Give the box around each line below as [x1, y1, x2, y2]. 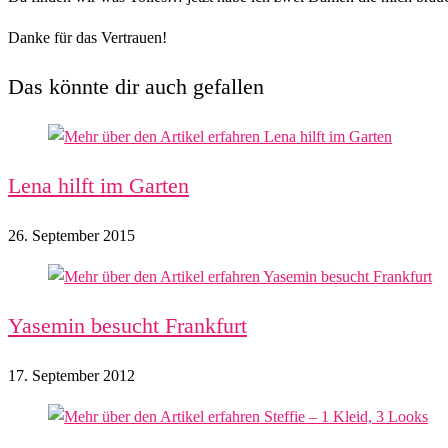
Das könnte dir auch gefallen [8, 73, 264, 99]
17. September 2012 [8, 366, 135, 384]
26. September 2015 [8, 226, 135, 244]
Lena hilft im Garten [8, 172, 189, 198]
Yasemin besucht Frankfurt [8, 312, 247, 338]
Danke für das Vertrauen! [8, 28, 167, 46]
